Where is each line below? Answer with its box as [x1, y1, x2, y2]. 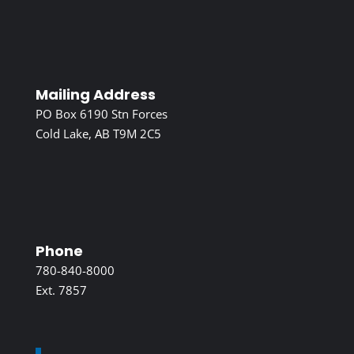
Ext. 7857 [35, 281, 87, 298]
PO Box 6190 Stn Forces [35, 105, 168, 122]
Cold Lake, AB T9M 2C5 [35, 125, 161, 141]
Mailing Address [35, 84, 156, 104]
